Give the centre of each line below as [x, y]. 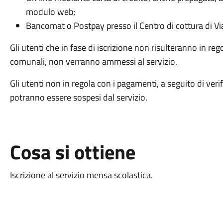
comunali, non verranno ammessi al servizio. [93, 61]
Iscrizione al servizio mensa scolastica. [81, 175]
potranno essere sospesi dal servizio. [78, 97]
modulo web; [50, 12]
